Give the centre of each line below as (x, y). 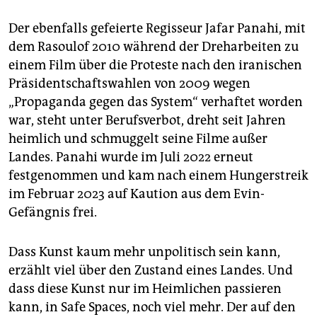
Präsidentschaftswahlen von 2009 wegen (129, 84)
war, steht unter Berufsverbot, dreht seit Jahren (147, 121)
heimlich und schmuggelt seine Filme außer (138, 139)
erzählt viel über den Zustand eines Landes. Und (151, 271)
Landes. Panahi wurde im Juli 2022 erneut (131, 157)
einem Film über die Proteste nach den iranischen (155, 65)
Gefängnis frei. (53, 213)
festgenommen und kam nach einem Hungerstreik (158, 176)
